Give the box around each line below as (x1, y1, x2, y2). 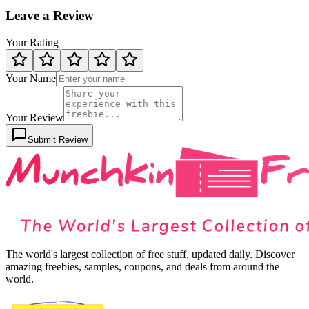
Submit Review (28, 134, 88, 146)
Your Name (6, 72, 56, 85)
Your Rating (6, 37, 59, 49)
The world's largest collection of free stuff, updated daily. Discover (6, 248, 295, 261)
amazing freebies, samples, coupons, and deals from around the (6, 261, 279, 273)
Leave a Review (6, 8, 94, 23)
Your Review (6, 112, 63, 124)
